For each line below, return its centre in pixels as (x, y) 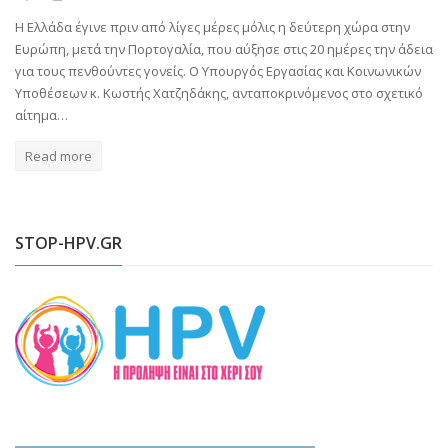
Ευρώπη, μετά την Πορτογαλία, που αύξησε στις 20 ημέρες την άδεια (224, 48)
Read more (58, 155)
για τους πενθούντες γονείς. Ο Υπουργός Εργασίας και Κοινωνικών (218, 70)
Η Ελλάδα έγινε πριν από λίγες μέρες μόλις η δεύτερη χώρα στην (212, 26)
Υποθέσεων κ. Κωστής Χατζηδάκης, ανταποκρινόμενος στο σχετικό (219, 92)
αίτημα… (41, 114)
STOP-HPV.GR (68, 242)
